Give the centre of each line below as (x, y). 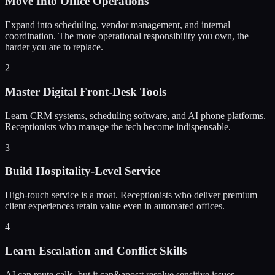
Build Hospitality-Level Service (83, 171)
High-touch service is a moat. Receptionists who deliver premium (131, 195)
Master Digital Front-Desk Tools (86, 91)
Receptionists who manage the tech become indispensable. (118, 126)
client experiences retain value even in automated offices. (115, 206)
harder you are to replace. (54, 47)
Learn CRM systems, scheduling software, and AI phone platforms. (135, 115)
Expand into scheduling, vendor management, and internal (118, 25)
